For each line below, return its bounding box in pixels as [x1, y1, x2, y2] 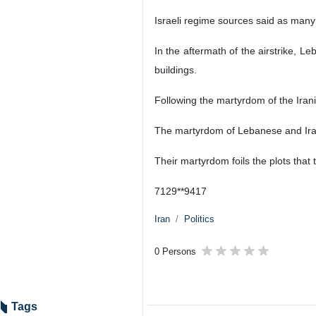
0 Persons [154, 246, 196, 257]
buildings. [154, 64, 197, 75]
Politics [184, 214, 214, 224]
